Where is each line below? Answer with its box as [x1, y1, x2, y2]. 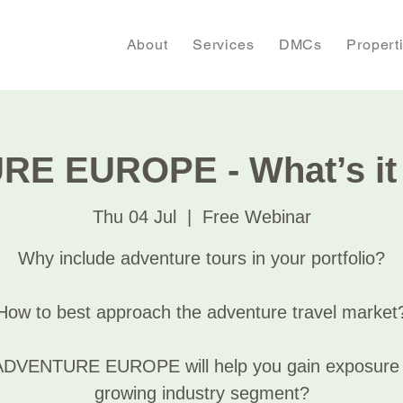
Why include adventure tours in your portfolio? [18, 248, 385, 268]
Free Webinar [201, 207, 311, 227]
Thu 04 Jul [92, 207, 176, 227]
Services [193, 36, 255, 53]
